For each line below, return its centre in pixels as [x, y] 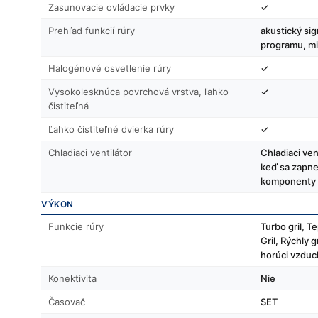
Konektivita [72, 278]
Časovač [67, 302]
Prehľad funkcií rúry [92, 31]
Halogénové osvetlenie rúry [110, 68]
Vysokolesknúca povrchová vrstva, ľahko [138, 92]
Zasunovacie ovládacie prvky [111, 7]
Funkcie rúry [76, 226]
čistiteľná [68, 106]
